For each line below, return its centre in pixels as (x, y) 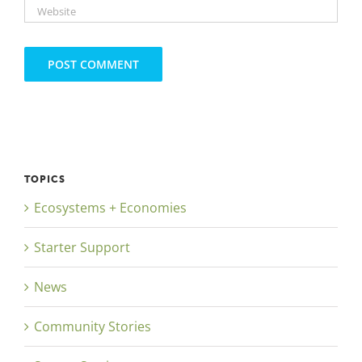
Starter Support (82, 248)
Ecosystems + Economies (110, 208)
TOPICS (45, 180)
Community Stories (93, 327)
